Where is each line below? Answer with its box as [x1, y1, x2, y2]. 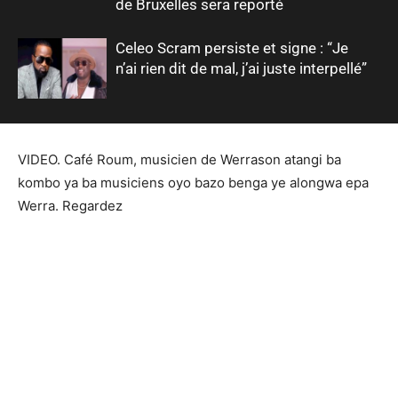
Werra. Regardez [18, 196, 123, 214]
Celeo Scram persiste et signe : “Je [115, 38, 348, 57]
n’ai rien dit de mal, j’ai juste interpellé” [115, 59, 367, 77]
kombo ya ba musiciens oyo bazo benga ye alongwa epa [18, 173, 369, 191]
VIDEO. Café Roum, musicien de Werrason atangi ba [18, 150, 341, 168]
